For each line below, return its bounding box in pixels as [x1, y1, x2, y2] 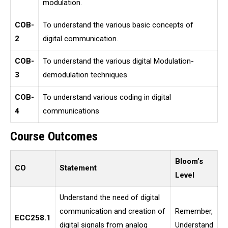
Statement [60, 163, 97, 173]
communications [43, 106, 99, 116]
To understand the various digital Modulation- [43, 56, 194, 66]
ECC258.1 [15, 213, 51, 222]
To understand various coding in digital [43, 93, 171, 102]
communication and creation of [60, 207, 165, 216]
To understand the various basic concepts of [43, 20, 193, 30]
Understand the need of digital [60, 193, 160, 202]
